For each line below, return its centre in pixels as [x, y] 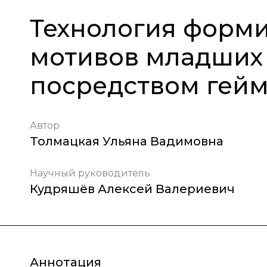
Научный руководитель [90, 173]
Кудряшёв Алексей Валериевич [132, 189]
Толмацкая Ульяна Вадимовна [127, 141]
